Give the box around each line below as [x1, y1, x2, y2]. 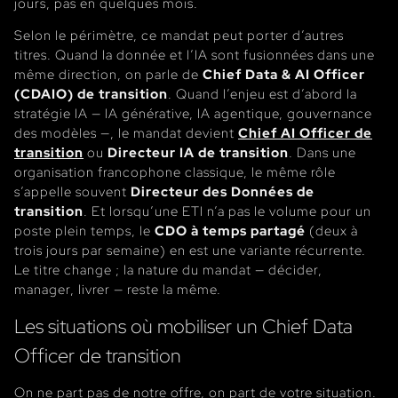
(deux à [306, 221, 358, 239]
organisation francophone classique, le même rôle [14, 163, 336, 180]
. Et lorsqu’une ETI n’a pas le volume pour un [84, 202, 371, 219]
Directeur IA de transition [107, 143, 289, 161]
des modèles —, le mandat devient [14, 123, 238, 141]
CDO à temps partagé [155, 221, 306, 239]
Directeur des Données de [131, 182, 314, 200]
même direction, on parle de [14, 65, 203, 83]
